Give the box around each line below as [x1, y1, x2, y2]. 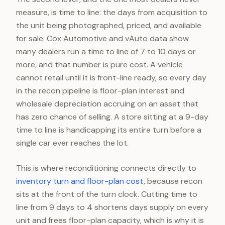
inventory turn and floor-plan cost [16, 176, 144, 186]
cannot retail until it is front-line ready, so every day [16, 72, 206, 83]
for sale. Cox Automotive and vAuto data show [16, 33, 189, 44]
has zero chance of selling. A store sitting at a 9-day [16, 111, 208, 122]
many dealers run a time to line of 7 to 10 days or [16, 46, 196, 57]
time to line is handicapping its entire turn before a [16, 125, 201, 135]
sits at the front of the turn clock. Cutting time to [16, 189, 197, 199]
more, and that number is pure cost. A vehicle [16, 59, 183, 70]
